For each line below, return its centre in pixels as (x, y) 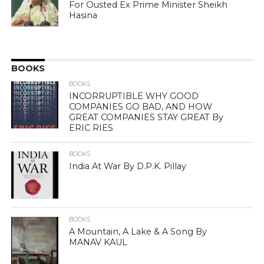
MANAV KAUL (98, 242)
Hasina (83, 15)
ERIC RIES (91, 128)
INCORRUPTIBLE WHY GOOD (134, 96)
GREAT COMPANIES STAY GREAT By (146, 117)
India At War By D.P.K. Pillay (128, 166)
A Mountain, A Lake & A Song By (138, 232)
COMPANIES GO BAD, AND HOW (141, 107)
